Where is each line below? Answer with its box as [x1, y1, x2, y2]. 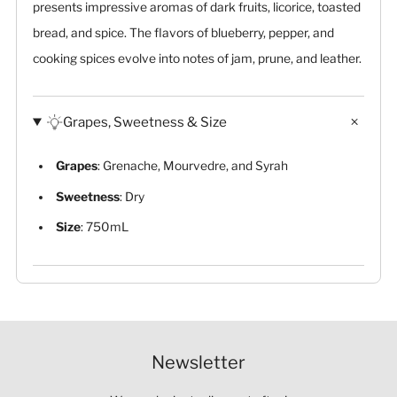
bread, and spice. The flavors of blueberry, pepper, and [33, 25, 334, 40]
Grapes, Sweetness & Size [63, 113, 228, 131]
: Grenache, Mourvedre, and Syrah [97, 159, 288, 174]
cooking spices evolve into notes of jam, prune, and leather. [33, 51, 362, 66]
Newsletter [152, 352, 245, 373]
